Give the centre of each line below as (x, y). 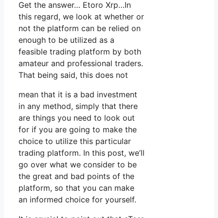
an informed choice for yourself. (77, 200)
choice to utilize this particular (75, 141)
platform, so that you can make (76, 188)
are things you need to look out (77, 118)
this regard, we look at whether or (81, 17)
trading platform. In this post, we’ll (82, 153)
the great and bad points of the (76, 176)
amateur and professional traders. (81, 64)
